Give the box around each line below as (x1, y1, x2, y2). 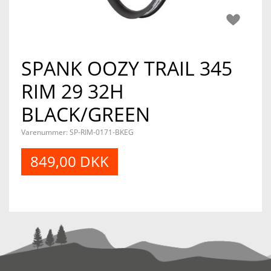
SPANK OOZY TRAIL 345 (21, 55, 232, 81)
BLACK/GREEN (21, 101, 150, 127)
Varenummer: (21, 127, 70, 137)
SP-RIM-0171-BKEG (70, 127, 134, 137)
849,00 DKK (30, 151, 109, 171)
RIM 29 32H (21, 78, 124, 104)
